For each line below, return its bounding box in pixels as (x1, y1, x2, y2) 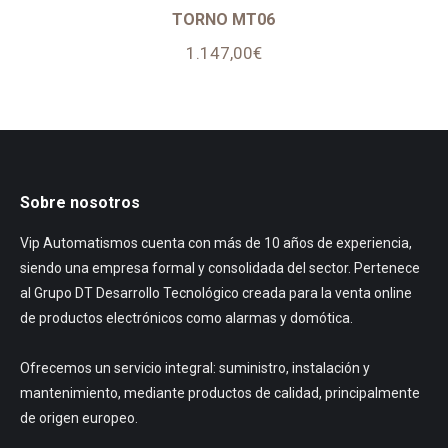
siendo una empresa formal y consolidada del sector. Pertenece (20, 260, 420, 276)
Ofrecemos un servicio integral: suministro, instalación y (20, 360, 370, 376)
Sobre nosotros (20, 193, 140, 212)
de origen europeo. (20, 410, 138, 426)
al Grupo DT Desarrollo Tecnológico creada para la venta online (20, 285, 412, 301)
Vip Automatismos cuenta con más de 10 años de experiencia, (20, 235, 412, 251)
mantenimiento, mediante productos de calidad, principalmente (20, 385, 420, 401)
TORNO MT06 (172, 10, 275, 29)
